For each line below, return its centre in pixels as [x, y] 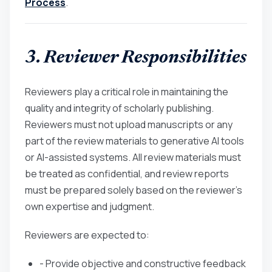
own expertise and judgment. [90, 206]
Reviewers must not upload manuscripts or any [129, 124]
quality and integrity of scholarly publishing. [119, 108]
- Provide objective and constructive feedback [143, 263]
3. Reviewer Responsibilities [136, 58]
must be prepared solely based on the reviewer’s [134, 190]
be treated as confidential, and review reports [127, 173]
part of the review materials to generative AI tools [134, 141]
